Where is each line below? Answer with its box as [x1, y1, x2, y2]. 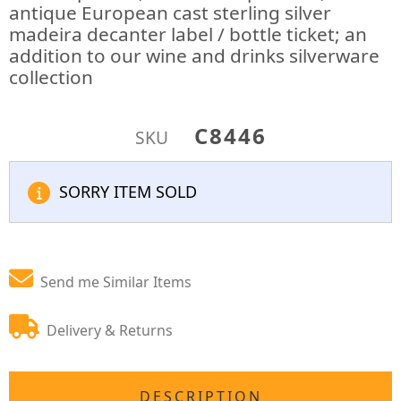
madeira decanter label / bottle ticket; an [9, 21, 367, 47]
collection [9, 64, 93, 90]
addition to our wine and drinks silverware [9, 43, 380, 68]
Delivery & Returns [47, 320, 173, 340]
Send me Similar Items [40, 272, 192, 292]
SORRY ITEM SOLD [59, 181, 197, 202]
